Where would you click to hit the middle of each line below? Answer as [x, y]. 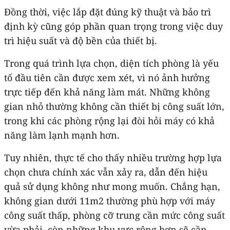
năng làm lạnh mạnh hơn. [62, 135]
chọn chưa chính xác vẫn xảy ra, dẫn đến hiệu [106, 172]
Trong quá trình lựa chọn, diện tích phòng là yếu [111, 63]
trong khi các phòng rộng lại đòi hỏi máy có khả [109, 120]
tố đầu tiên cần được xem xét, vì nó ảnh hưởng [107, 77]
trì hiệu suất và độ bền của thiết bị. [81, 40]
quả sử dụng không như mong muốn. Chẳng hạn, [112, 186]
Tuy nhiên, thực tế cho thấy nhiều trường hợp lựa [113, 157]
